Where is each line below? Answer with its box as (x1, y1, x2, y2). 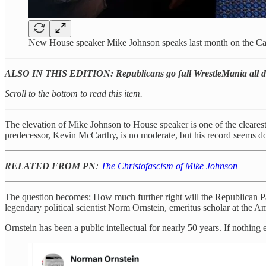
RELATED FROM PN (5, 160, 96, 171)
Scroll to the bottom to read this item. (5, 88, 142, 99)
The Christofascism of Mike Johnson (101, 160, 237, 171)
